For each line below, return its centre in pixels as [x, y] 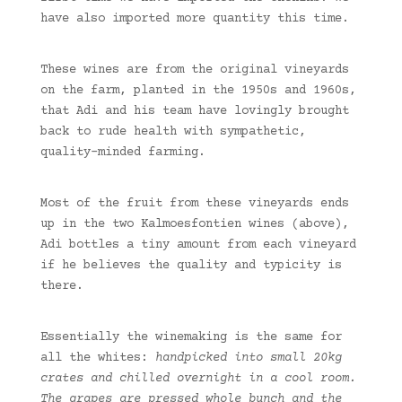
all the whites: [97, 358]
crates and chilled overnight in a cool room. [198, 379]
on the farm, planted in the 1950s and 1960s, [198, 91]
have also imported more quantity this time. [194, 19]
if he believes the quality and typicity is [191, 266]
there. [65, 287]
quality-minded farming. [122, 153]
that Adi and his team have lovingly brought [194, 112]
